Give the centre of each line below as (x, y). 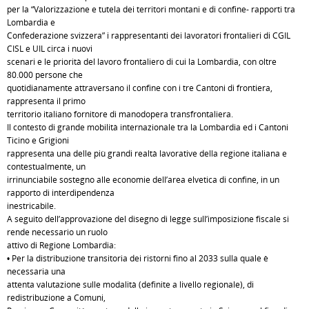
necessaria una (36, 271)
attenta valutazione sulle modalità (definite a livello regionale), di (130, 285)
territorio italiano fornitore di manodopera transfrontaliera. (120, 114)
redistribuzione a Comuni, (56, 298)
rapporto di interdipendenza (61, 193)
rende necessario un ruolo (57, 232)
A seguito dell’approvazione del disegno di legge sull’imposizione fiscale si (148, 219)
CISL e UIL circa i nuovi (50, 49)
